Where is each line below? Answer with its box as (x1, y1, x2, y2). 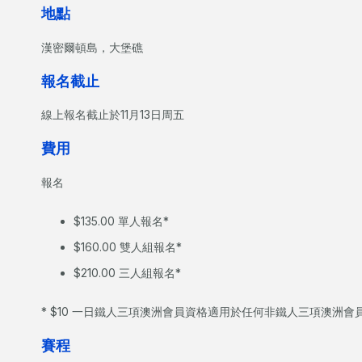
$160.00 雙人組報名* (73, 239, 182, 254)
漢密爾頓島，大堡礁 (40, 40, 143, 54)
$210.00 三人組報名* (73, 265, 181, 280)
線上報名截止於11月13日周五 (40, 107, 184, 122)
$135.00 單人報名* (73, 213, 169, 228)
